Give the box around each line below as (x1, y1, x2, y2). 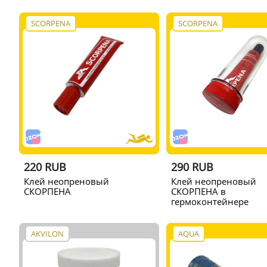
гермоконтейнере (170, 195, 249, 207)
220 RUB (23, 159, 66, 174)
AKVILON (30, 228, 64, 239)
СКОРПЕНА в (170, 185, 226, 197)
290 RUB (170, 159, 213, 174)
